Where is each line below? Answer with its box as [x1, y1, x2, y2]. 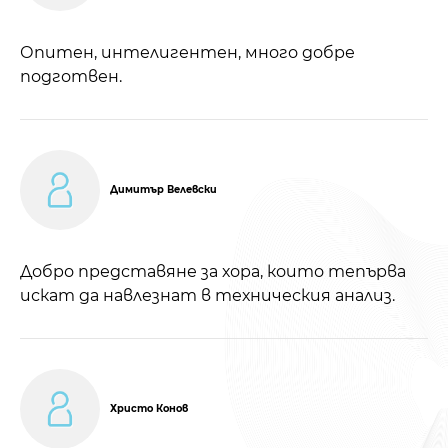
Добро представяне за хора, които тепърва [20, 261, 406, 281]
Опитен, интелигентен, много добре [20, 42, 355, 62]
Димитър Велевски [110, 183, 217, 195]
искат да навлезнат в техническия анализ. [20, 285, 395, 305]
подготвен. [20, 66, 122, 86]
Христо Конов [110, 402, 188, 414]
